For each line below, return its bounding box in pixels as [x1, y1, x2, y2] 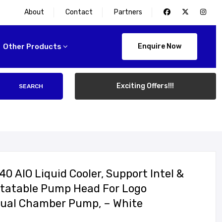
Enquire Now [138, 42, 181, 51]
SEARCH [19, 83, 44, 90]
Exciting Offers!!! [116, 82, 174, 90]
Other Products [3, 42, 61, 51]
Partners [114, 8, 142, 16]
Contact [65, 8, 93, 16]
